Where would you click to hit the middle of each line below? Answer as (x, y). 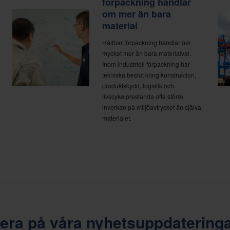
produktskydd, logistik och (138, 85)
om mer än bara (137, 14)
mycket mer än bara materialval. (147, 53)
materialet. (117, 118)
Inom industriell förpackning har (146, 64)
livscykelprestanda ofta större (143, 96)
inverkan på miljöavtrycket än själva (152, 107)
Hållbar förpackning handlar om (146, 42)
